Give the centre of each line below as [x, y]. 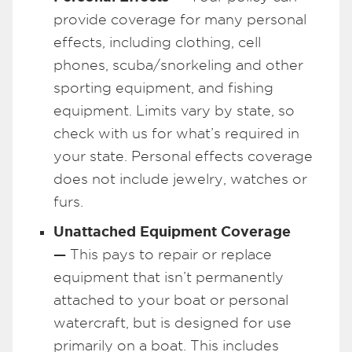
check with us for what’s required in [176, 134]
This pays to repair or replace [171, 255]
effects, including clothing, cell [157, 42]
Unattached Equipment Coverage [172, 231]
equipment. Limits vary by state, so [174, 111]
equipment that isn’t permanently [169, 277]
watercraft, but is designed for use [172, 323]
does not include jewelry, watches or [180, 179]
